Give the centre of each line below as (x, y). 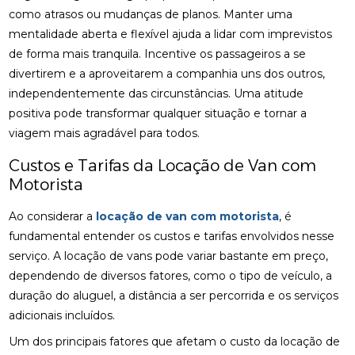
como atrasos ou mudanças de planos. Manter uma (151, 14)
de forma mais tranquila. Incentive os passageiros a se (158, 54)
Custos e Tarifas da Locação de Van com (163, 166)
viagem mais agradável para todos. (105, 133)
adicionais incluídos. (62, 315)
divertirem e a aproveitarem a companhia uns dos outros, (167, 74)
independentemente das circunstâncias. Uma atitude (157, 94)
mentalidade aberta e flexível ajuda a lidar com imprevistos (171, 34)
